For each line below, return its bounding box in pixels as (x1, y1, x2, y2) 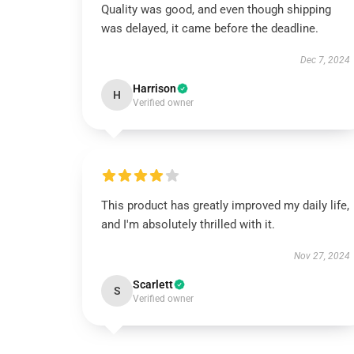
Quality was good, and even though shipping (101, 2, 331, 17)
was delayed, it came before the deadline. (101, 21, 318, 36)
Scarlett (133, 278, 173, 291)
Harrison (133, 82, 176, 95)
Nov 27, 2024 (293, 250, 350, 262)
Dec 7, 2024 (299, 55, 350, 66)
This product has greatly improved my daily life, (101, 198, 349, 213)
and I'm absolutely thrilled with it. (101, 217, 275, 232)
